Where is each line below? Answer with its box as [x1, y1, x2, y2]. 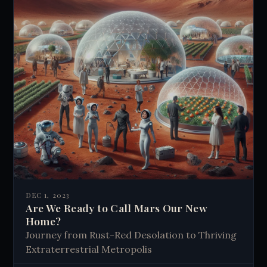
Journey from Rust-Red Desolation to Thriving [25, 229, 237, 241]
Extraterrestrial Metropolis [25, 243, 152, 256]
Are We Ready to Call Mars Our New [25, 201, 208, 215]
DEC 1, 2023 [25, 191, 70, 200]
